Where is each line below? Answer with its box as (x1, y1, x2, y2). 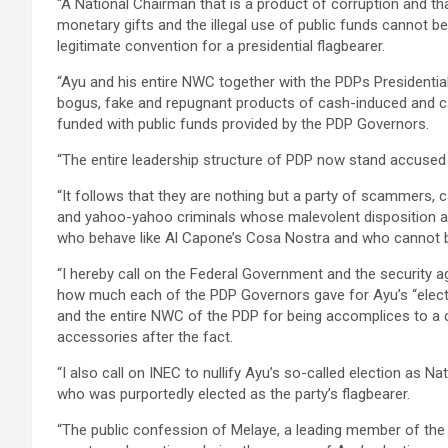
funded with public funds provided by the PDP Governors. (57, 115, 429, 134)
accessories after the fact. (57, 328, 233, 347)
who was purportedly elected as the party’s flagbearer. (57, 385, 410, 404)
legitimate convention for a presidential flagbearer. (57, 37, 385, 56)
